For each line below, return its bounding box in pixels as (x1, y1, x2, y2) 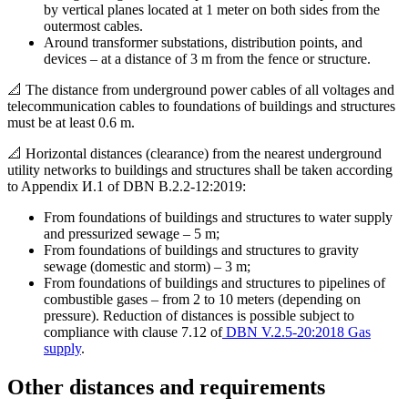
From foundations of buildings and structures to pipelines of (44, 275, 385, 291)
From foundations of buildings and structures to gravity (44, 242, 359, 259)
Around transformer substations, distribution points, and (44, 35, 362, 51)
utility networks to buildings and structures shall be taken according (7, 162, 393, 178)
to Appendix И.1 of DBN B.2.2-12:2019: (7, 178, 246, 195)
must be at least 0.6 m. (7, 115, 135, 131)
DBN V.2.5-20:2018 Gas (222, 324, 371, 341)
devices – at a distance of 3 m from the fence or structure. (44, 51, 371, 67)
